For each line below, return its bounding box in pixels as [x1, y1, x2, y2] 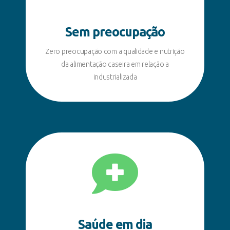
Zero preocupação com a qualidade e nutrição [45, 47, 185, 55]
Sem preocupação [65, 24, 165, 39]
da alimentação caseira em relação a [61, 60, 169, 68]
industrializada [93, 72, 137, 81]
